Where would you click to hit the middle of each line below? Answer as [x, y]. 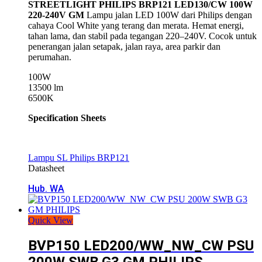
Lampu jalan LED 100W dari [142, 15]
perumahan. [50, 57]
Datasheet [46, 168]
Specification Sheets [67, 118]
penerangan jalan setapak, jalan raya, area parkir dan [124, 46]
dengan [237, 15]
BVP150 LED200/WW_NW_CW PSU [141, 245]
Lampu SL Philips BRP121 [79, 157]
